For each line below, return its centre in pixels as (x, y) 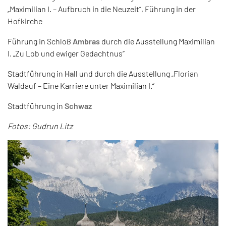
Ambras (86, 41)
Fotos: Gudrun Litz (40, 126)
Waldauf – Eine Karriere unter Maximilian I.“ (81, 85)
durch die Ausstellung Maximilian (157, 41)
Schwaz (78, 105)
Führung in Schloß (40, 41)
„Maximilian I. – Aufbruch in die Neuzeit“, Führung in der (102, 9)
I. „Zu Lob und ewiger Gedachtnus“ (66, 53)
